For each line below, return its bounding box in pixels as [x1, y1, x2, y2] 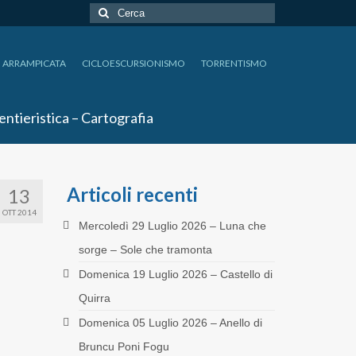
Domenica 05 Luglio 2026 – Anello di [78, 315, 262, 329]
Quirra [78, 291, 110, 304]
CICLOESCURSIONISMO [81, 57, 185, 69]
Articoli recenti [66, 182, 198, 206]
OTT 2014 [2, 207, 37, 217]
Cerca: [89, 4, 124, 17]
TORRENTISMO [200, 57, 267, 69]
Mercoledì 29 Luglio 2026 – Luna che [78, 219, 266, 232]
